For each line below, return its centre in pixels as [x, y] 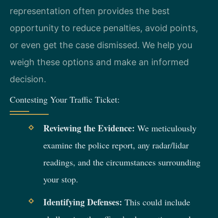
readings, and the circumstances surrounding [122, 162]
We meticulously [165, 128]
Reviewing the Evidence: [89, 128]
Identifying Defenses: [82, 202]
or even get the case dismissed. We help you [101, 45]
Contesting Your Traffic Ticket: [65, 100]
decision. [28, 79]
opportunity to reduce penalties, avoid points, [104, 28]
